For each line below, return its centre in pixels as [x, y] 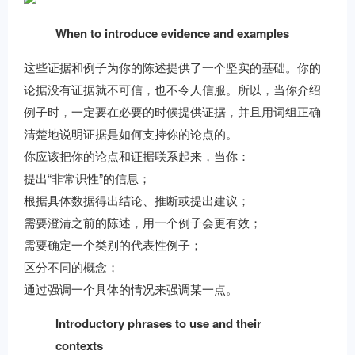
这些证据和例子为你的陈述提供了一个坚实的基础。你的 [172, 67]
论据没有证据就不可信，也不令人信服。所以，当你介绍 [172, 89]
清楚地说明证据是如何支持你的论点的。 [131, 134]
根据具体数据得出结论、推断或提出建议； [137, 200]
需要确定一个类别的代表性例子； [113, 244]
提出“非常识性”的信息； [87, 178]
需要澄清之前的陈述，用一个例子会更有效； [143, 222]
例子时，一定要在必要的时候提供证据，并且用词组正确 [172, 111]
